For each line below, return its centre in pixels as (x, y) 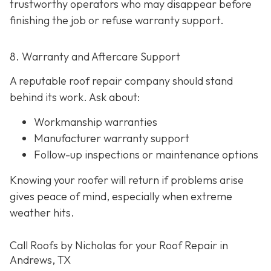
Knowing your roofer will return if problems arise (127, 180)
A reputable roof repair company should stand (121, 80)
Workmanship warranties (96, 122)
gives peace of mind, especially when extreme (121, 196)
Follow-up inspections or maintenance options (146, 155)
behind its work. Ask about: (75, 97)
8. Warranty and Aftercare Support (95, 57)
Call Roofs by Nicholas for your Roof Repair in (119, 246)
